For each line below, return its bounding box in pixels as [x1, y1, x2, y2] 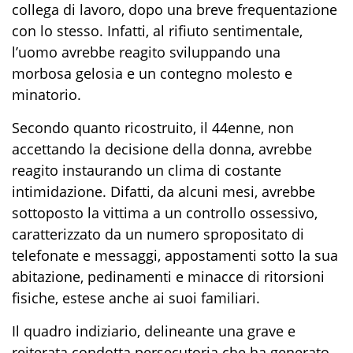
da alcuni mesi [158, 181, 255, 201]
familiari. [197, 288, 260, 307]
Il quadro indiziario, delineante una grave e [12, 321, 295, 340]
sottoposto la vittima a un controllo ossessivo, [12, 203, 318, 222]
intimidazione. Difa [12, 181, 137, 201]
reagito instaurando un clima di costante [12, 160, 281, 180]
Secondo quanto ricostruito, [12, 117, 200, 137]
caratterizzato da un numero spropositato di [12, 224, 304, 243]
